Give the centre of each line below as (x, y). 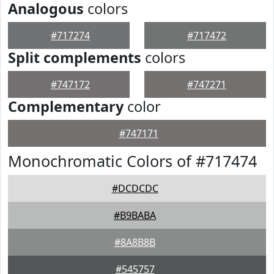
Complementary (66, 106)
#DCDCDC (135, 188)
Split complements (75, 57)
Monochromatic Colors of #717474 (132, 161)
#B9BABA (135, 215)
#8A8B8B (135, 242)
